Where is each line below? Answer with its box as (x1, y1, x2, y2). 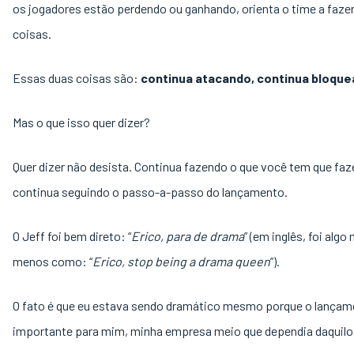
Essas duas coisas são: (13, 70, 141, 85)
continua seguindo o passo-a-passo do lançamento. (13, 184, 290, 199)
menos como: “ (13, 254, 92, 269)
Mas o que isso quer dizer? (13, 115, 153, 130)
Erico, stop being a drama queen (92, 254, 270, 269)
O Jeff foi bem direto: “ (13, 228, 131, 243)
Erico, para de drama (131, 228, 244, 243)
